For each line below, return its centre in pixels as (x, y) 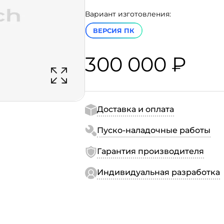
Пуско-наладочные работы (154, 130)
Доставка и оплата (135, 109)
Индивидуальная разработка (158, 172)
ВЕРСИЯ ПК (114, 30)
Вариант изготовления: (128, 14)
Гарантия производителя (150, 151)
